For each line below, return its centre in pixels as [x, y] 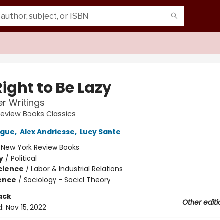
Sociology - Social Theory [67, 180]
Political [24, 158]
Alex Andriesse [47, 132]
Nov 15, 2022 [26, 207]
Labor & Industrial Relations [77, 169]
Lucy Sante [100, 132]
